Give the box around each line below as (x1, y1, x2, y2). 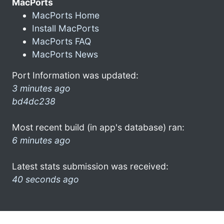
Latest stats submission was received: (12, 160, 168, 171)
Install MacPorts (32, 22, 99, 33)
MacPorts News (32, 48, 98, 59)
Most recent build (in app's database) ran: (12, 121, 184, 132)
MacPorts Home (32, 9, 99, 20)
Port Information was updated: (12, 69, 138, 80)
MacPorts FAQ (32, 35, 91, 46)
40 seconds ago (12, 173, 79, 184)
